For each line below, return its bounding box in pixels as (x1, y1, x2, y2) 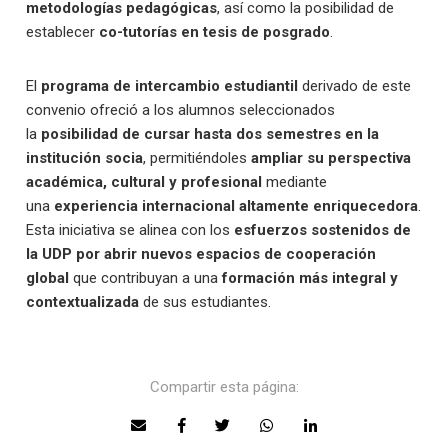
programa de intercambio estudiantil (41, 77, 299, 95)
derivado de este (298, 77, 412, 95)
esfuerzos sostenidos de (234, 221, 412, 239)
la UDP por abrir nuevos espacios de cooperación (26, 245, 377, 263)
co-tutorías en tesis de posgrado (99, 23, 331, 41)
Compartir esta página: (149, 378, 299, 396)
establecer (26, 23, 100, 41)
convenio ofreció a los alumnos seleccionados (26, 101, 336, 119)
